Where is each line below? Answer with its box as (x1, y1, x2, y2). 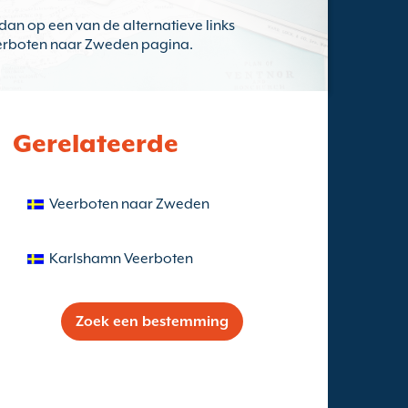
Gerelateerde (13, 128, 178, 158)
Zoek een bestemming (76, 313, 229, 330)
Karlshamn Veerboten (49, 250, 193, 267)
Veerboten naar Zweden (49, 196, 209, 212)
